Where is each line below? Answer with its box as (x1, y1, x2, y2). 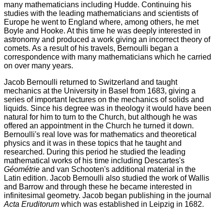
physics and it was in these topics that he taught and (4, 139, 182, 147)
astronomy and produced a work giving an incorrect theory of (4, 35, 210, 44)
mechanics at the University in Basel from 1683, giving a (4, 86, 196, 95)
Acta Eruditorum (4, 200, 59, 208)
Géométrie (4, 165, 40, 173)
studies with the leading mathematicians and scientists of (4, 9, 198, 17)
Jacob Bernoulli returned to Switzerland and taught (4, 77, 177, 86)
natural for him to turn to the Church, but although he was (4, 112, 197, 121)
